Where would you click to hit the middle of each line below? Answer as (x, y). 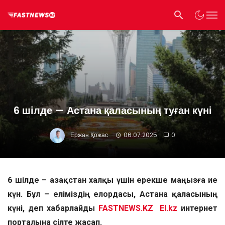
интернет (198, 208)
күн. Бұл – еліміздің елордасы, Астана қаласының (113, 194)
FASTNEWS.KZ (126, 208)
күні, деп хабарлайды (53, 208)
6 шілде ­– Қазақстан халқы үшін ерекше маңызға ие (113, 180)
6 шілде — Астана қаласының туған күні (113, 110)
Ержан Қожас (89, 135)
